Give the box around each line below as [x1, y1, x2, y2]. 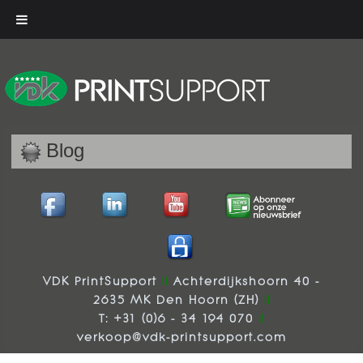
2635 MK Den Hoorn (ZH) [92, 293, 264, 307]
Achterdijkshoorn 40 [173, 275, 310, 288]
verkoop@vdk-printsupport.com [76, 331, 287, 344]
